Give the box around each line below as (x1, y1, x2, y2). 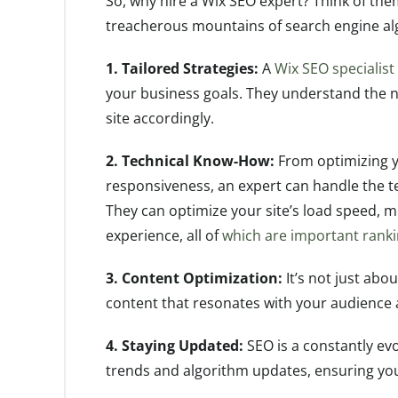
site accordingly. (106, 108, 214, 128)
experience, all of (106, 226, 222, 245)
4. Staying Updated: (106, 336, 243, 355)
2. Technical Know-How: (106, 151, 275, 171)
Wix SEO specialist (275, 59, 394, 78)
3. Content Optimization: (106, 268, 283, 288)
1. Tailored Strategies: (106, 59, 259, 78)
